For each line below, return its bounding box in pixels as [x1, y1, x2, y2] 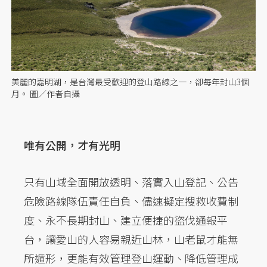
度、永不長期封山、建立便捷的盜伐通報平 [24, 212, 228, 228]
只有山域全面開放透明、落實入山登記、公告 [24, 173, 238, 190]
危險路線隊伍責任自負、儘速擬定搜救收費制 [24, 193, 238, 209]
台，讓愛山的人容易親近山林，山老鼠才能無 [24, 231, 238, 247]
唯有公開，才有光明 [24, 136, 120, 153]
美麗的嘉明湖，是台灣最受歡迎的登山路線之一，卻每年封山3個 [11, 75, 250, 88]
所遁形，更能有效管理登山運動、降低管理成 [24, 250, 238, 266]
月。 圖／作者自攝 [11, 87, 80, 100]
